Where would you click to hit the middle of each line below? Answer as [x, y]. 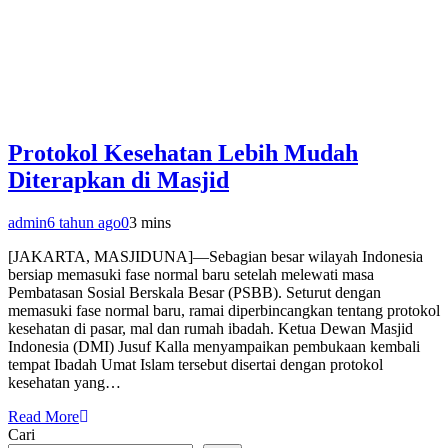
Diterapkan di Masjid [118, 180]
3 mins [150, 223]
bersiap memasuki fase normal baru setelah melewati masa [191, 275]
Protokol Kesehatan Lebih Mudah [183, 153]
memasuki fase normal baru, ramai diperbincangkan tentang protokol [224, 311]
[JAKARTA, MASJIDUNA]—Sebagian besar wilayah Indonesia [215, 257]
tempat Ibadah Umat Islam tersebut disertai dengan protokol [195, 365]
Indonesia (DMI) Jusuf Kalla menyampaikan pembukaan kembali [214, 347]
